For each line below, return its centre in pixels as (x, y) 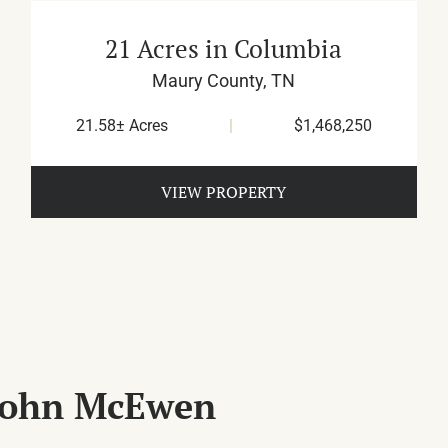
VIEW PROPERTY (224, 192)
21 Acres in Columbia (224, 49)
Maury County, (212, 81)
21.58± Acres (122, 126)
